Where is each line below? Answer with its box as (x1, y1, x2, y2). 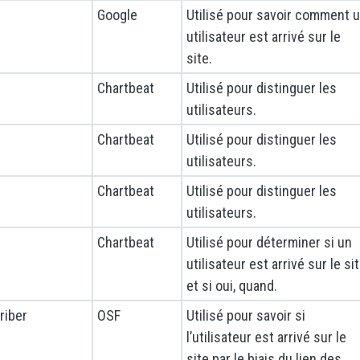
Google (97, 6, 137, 24)
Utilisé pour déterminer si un (186, 234, 352, 252)
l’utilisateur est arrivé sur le (186, 329, 346, 346)
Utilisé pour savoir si (186, 307, 305, 325)
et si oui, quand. (186, 277, 277, 295)
